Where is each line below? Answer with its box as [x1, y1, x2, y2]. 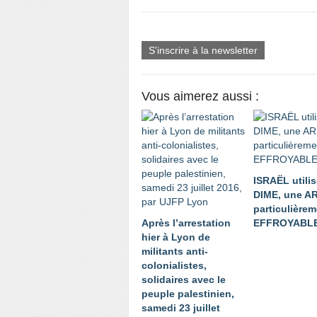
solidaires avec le [142, 274, 226, 286]
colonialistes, [142, 260, 207, 272]
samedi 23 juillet [142, 302, 220, 314]
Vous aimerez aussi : [142, 89, 259, 104]
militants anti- [142, 246, 208, 258]
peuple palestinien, [142, 288, 234, 300]
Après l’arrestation [142, 217, 231, 229]
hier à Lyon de [142, 231, 210, 243]
